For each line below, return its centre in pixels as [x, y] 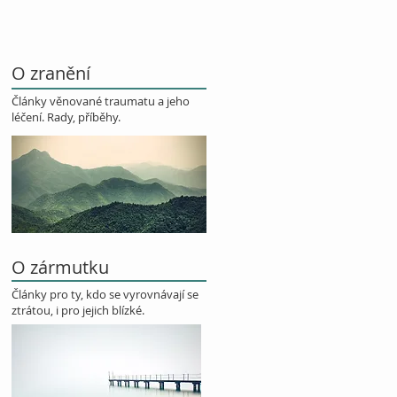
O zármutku [60, 267]
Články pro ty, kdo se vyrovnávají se [105, 294]
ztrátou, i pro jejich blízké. [78, 310]
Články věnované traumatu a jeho [101, 101]
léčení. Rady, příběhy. [66, 117]
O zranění [51, 73]
